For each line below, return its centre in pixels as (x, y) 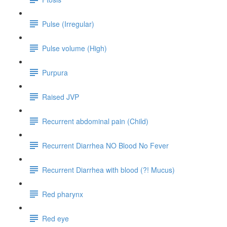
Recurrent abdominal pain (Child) (95, 121)
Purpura (55, 72)
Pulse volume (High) (74, 48)
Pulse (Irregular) (68, 24)
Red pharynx (63, 194)
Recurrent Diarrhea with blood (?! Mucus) (108, 169)
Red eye (55, 218)
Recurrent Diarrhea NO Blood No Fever (105, 145)
